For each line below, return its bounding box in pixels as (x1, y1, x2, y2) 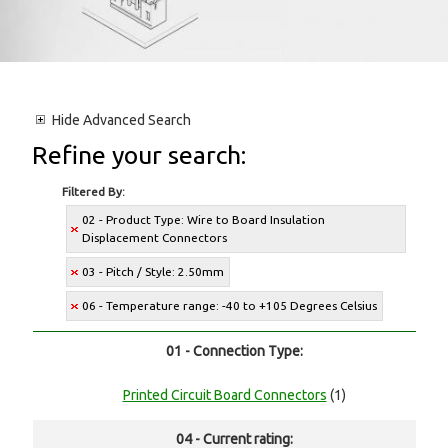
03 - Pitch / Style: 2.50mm (82, 265, 225, 279)
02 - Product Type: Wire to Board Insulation (82, 213, 326, 227)
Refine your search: (32, 141, 247, 170)
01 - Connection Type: (165, 343, 303, 360)
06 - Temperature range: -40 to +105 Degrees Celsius (82, 299, 378, 313)
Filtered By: (62, 185, 126, 199)
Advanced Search (80, 112, 192, 129)
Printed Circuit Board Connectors (122, 387, 327, 404)
